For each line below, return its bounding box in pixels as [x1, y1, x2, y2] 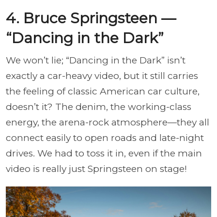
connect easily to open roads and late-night [6, 132, 204, 143]
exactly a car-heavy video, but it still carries [6, 70, 198, 81]
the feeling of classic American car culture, [6, 86, 200, 97]
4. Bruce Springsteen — [6, 9, 176, 27]
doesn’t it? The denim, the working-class [6, 101, 191, 112]
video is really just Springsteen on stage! [6, 163, 187, 174]
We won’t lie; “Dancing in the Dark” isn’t [6, 55, 186, 66]
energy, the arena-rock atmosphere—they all [6, 117, 209, 128]
